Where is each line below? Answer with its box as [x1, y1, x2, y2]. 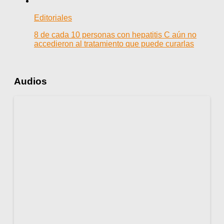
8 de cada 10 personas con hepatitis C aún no [34, 30, 196, 39]
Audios [14, 75, 47, 86]
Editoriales [34, 13, 72, 22]
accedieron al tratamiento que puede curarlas [34, 39, 194, 48]
